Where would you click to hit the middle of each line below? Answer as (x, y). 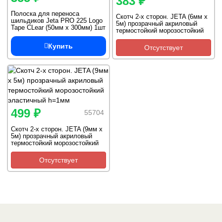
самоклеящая (31, 34)
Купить (60, 46)
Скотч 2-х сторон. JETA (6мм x (162, 17)
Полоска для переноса (45, 14)
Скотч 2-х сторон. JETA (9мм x (57, 129)
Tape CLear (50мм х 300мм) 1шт (58, 28)
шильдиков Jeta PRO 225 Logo (57, 21)
